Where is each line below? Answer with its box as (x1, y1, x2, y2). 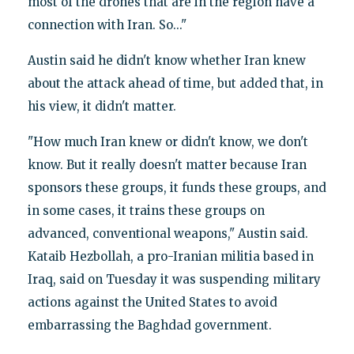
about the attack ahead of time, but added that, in (27, 75, 323, 91)
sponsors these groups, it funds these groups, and (27, 179, 326, 195)
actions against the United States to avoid (27, 294, 277, 310)
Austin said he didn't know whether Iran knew (27, 52, 306, 68)
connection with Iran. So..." (27, 17, 186, 32)
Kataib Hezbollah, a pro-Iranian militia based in (27, 248, 314, 264)
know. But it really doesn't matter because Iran (27, 156, 307, 172)
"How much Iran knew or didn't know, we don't (27, 134, 308, 149)
